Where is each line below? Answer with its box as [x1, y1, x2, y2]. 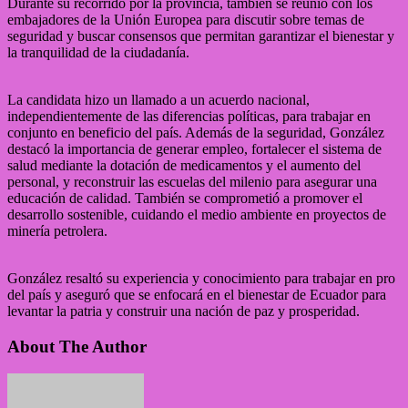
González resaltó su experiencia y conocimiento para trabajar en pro [7, 270, 395, 286]
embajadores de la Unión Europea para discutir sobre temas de [7, 11, 364, 27]
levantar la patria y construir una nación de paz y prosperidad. [7, 302, 360, 319]
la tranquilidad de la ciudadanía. [7, 44, 189, 60]
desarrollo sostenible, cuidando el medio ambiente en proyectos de [7, 206, 386, 222]
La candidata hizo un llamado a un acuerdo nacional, [7, 91, 310, 107]
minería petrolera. [7, 222, 107, 239]
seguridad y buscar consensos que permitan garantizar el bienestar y [7, 27, 394, 44]
